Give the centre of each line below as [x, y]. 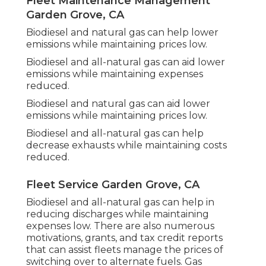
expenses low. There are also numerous [120, 226]
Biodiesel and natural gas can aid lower [118, 104]
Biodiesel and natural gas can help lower [122, 33]
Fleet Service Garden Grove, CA [113, 185]
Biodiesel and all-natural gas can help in [120, 202]
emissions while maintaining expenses [115, 74]
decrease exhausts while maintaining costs [126, 145]
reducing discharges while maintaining [118, 214]
